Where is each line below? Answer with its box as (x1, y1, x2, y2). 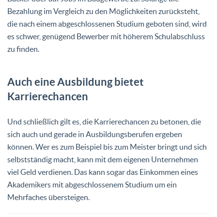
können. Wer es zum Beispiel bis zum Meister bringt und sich (7, 142, 207, 151)
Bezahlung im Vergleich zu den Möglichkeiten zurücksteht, (7, 6, 200, 15)
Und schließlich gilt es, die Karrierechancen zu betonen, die (7, 117, 201, 126)
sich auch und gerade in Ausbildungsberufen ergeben (7, 129, 182, 139)
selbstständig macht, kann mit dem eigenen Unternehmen (7, 155, 198, 164)
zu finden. (7, 44, 39, 53)
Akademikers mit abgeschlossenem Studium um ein (7, 180, 177, 189)
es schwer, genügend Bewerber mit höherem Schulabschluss (7, 31, 205, 41)
